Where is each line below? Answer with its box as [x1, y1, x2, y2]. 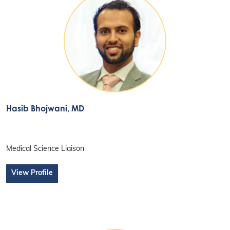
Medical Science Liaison [6, 145, 85, 154]
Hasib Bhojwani [6, 103, 68, 113]
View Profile [11, 169, 53, 178]
